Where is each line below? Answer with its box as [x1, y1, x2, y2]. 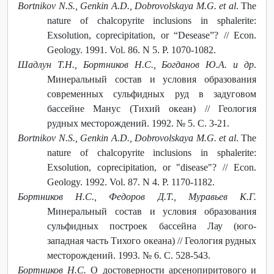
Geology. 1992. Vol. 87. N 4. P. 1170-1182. [47, 176, 215, 187]
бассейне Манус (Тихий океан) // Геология [47, 103, 256, 114]
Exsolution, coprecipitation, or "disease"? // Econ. [47, 161, 256, 172]
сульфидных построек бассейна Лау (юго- [47, 220, 256, 231]
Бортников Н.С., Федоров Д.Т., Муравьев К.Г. [18, 191, 256, 202]
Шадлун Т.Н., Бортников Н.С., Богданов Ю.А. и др [18, 59, 254, 70]
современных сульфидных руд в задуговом [47, 88, 256, 99]
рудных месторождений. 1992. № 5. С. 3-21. [47, 117, 229, 128]
